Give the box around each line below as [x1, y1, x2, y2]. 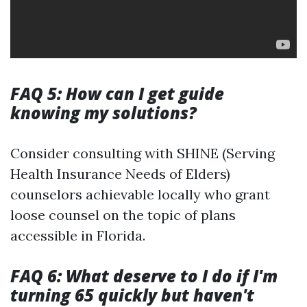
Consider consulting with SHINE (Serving [10, 145, 275, 162]
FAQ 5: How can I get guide [10, 82, 224, 105]
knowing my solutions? [10, 101, 197, 124]
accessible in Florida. [10, 227, 145, 244]
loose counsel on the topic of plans [10, 206, 236, 223]
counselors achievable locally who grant [10, 186, 270, 203]
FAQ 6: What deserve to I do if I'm [10, 265, 278, 287]
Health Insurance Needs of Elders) [10, 165, 230, 182]
